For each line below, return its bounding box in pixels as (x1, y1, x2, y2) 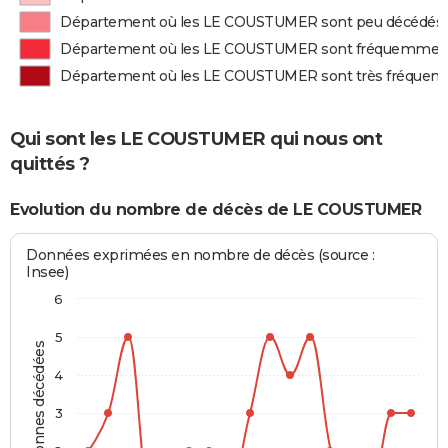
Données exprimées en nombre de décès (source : (26, 246, 375, 265)
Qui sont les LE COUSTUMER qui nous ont (10, 127, 382, 150)
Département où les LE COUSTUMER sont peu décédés (60, 13, 444, 31)
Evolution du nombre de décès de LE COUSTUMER (10, 199, 421, 219)
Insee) (26, 263, 69, 282)
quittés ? (10, 152, 90, 175)
